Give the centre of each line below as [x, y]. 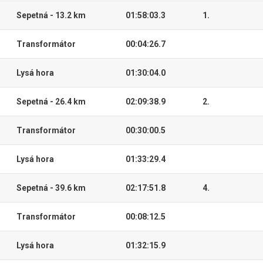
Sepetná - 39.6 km [51, 188]
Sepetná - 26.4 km [51, 102]
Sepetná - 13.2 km [51, 15]
